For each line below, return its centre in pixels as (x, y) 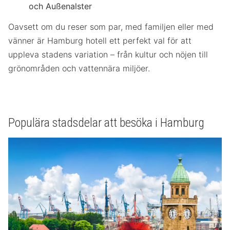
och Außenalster (60, 6)
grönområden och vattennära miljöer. (79, 69)
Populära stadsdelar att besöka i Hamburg (106, 123)
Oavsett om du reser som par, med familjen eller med (111, 27)
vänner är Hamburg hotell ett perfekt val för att (100, 41)
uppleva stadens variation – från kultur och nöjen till (108, 55)
